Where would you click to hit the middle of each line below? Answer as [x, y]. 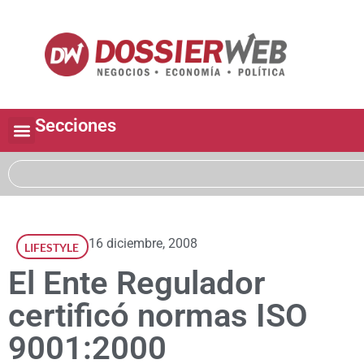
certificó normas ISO [158, 316]
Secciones [76, 126]
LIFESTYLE [52, 248]
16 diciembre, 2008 [143, 244]
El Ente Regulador [136, 284]
